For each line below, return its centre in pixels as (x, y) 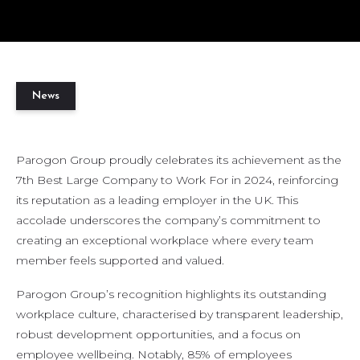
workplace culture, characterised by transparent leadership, (180, 314)
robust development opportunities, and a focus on (158, 334)
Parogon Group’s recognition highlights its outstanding (171, 294)
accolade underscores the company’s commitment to (168, 220)
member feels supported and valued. (120, 260)
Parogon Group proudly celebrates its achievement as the (179, 160)
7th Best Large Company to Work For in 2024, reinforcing (177, 180)
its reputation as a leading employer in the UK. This (157, 200)
